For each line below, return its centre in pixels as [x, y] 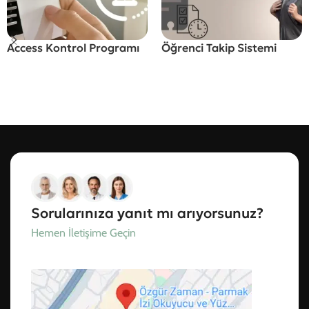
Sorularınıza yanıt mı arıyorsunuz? [147, 213]
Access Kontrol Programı [73, 47]
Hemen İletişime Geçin [85, 233]
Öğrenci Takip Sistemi [219, 47]
